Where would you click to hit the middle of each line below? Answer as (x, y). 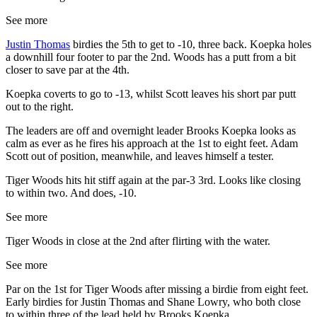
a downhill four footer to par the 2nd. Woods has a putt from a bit (151, 57)
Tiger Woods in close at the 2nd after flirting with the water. (138, 241)
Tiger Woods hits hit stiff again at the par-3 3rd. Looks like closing (153, 180)
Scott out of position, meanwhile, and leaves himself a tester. (140, 156)
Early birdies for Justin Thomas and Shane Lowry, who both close (153, 302)
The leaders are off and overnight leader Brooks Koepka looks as (151, 131)
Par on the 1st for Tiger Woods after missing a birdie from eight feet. (157, 289)
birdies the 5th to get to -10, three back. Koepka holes (191, 45)
